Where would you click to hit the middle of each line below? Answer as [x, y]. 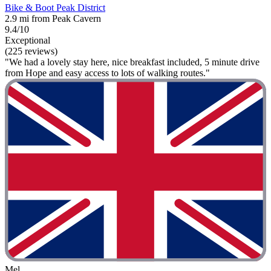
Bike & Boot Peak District [55, 8]
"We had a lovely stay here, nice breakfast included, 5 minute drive [132, 62]
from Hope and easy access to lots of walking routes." [107, 73]
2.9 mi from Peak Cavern [53, 19]
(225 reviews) [31, 51]
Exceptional [28, 41]
